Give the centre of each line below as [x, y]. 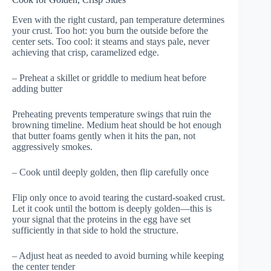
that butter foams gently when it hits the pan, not [104, 135]
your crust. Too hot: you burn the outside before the [110, 30]
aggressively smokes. [52, 146]
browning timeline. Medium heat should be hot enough [117, 125]
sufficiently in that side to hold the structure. [95, 230]
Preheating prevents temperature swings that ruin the [112, 114]
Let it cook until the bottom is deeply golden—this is [112, 208]
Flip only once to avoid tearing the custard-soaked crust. [119, 197]
